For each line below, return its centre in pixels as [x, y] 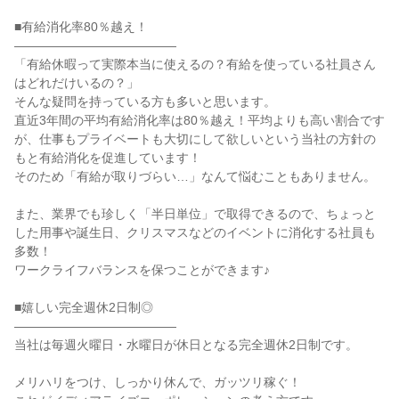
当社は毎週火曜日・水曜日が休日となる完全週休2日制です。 [186, 345]
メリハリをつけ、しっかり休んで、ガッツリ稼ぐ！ [158, 382]
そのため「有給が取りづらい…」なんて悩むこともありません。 [195, 176]
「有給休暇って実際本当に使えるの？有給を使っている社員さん [195, 64]
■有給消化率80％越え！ [81, 27]
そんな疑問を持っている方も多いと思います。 [145, 102]
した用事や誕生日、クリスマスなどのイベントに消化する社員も [195, 232]
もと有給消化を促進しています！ [108, 158]
